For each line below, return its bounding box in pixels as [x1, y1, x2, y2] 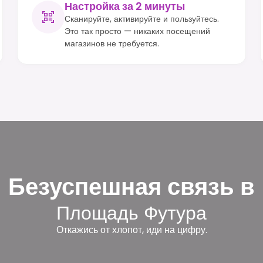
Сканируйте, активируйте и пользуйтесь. [65, 12, 220, 25]
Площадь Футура [56, 199, 207, 226]
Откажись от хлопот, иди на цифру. [56, 222, 207, 237]
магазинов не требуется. [65, 37, 160, 49]
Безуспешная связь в [8, 170, 255, 203]
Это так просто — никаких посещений [65, 25, 211, 37]
